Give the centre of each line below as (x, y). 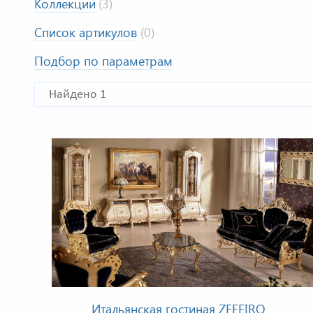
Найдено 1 (78, 95)
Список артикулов (86, 32)
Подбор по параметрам (103, 61)
